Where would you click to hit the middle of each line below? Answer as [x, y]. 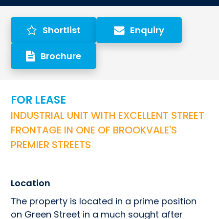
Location [31, 183]
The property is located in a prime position [104, 201]
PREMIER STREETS [51, 144]
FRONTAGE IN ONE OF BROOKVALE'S [94, 130]
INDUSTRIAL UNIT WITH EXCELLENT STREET [108, 115]
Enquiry [147, 30]
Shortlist [62, 30]
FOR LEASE [39, 100]
